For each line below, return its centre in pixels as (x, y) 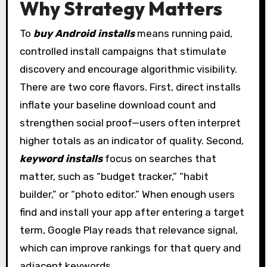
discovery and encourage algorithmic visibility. (128, 69)
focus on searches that (159, 158)
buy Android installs (84, 33)
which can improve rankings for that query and (130, 248)
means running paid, (183, 33)
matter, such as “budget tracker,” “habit (114, 176)
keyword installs (61, 158)
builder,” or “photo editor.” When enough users (127, 194)
